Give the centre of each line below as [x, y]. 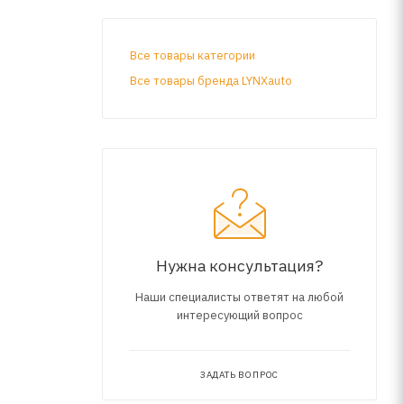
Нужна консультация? [239, 265]
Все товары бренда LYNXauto [211, 80]
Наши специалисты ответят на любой [239, 297]
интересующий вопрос [239, 315]
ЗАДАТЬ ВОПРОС [239, 374]
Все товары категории [193, 55]
